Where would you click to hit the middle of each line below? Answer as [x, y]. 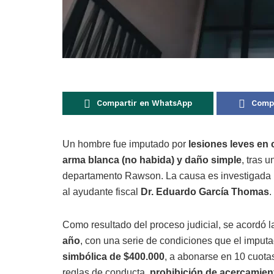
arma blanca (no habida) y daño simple [152, 160]
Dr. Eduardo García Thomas [205, 192]
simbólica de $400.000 [113, 257]
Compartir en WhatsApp [144, 103]
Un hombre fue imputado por [125, 144]
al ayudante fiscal [102, 192]
